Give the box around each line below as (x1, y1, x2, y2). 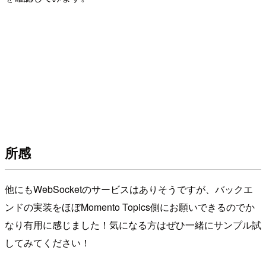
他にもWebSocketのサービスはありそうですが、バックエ (5, 182, 253, 196)
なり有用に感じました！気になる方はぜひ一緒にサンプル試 (5, 217, 261, 232)
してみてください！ (5, 235, 90, 249)
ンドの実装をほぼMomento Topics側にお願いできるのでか (5, 199, 255, 214)
